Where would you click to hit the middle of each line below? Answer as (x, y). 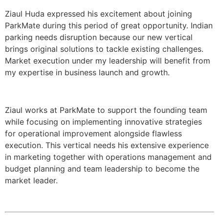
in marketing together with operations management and (108, 157)
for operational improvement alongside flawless (93, 133)
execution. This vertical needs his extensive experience (107, 145)
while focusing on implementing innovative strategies (103, 121)
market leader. (31, 180)
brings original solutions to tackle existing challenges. (104, 49)
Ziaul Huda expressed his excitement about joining (99, 13)
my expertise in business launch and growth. (87, 72)
